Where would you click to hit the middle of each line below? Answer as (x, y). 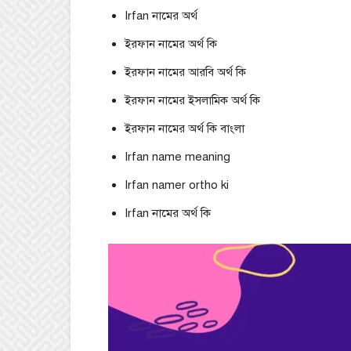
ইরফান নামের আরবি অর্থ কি (185, 72)
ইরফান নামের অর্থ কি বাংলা (185, 128)
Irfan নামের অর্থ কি (168, 213)
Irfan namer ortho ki (177, 185)
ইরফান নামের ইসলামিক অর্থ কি (192, 100)
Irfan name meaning (177, 157)
